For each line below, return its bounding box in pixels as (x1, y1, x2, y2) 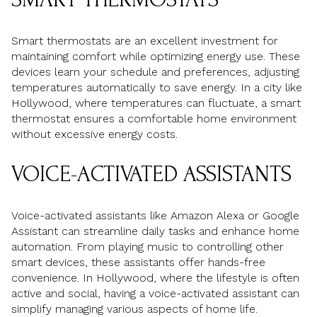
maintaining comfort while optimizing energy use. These (11, 49, 300, 63)
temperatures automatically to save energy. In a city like (11, 80, 302, 94)
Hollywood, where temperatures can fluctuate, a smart (11, 96, 301, 110)
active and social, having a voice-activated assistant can (11, 287, 299, 301)
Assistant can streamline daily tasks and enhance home (11, 224, 299, 238)
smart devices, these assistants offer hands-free (11, 255, 265, 270)
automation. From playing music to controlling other (11, 240, 284, 254)
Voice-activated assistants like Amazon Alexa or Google (11, 209, 299, 223)
